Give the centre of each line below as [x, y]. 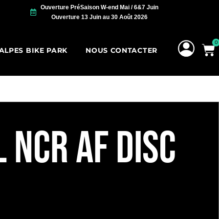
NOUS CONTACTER [121, 50]
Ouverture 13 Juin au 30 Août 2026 [99, 17]
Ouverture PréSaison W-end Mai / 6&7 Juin [99, 7]
